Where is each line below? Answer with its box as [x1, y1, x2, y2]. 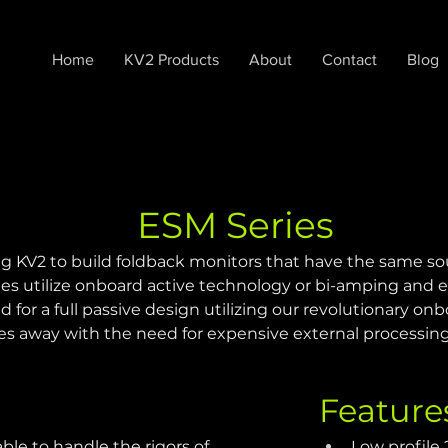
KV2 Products [123, 51, 219, 68]
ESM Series [136, 203, 334, 247]
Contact [321, 51, 377, 68]
